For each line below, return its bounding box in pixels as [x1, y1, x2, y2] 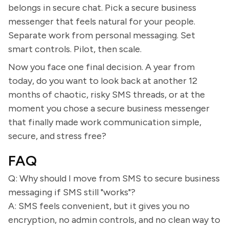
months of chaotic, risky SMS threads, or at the [8, 89, 205, 100]
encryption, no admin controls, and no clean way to [8, 214, 220, 225]
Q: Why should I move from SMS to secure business [8, 173, 220, 184]
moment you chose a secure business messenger [8, 103, 210, 114]
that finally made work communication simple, [8, 117, 201, 128]
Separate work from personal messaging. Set [8, 30, 195, 41]
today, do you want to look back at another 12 [8, 75, 197, 86]
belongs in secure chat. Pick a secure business [8, 2, 196, 13]
